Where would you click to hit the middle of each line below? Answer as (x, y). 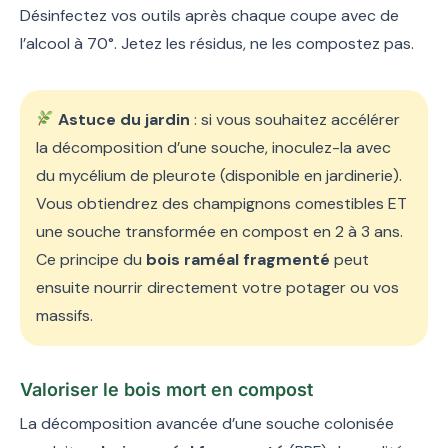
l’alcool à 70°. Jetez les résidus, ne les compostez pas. (217, 43)
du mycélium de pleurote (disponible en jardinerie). (219, 175)
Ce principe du (91, 259)
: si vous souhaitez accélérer (295, 119)
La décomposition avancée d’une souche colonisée (207, 423)
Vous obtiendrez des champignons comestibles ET (221, 203)
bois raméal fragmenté (238, 259)
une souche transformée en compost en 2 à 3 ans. (219, 231)
